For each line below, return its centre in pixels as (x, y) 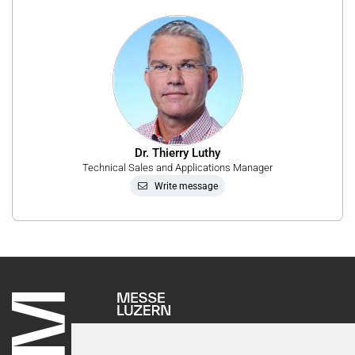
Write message (187, 186)
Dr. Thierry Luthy (177, 153)
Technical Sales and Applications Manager (177, 167)
